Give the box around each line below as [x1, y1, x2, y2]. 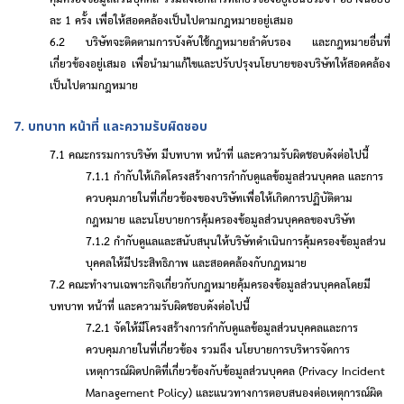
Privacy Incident [302, 361, 385, 380]
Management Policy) [86, 382, 196, 401]
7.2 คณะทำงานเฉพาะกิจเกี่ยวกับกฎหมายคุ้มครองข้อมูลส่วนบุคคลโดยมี [50, 274, 371, 293]
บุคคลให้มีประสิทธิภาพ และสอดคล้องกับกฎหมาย [86, 252, 307, 271]
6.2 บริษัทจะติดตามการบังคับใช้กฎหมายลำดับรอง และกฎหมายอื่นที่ [50, 32, 390, 50]
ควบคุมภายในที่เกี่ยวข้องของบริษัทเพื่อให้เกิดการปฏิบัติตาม [86, 188, 353, 207]
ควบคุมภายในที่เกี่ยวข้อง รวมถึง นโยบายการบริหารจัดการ [86, 339, 350, 358]
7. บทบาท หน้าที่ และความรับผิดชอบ [14, 117, 207, 136]
